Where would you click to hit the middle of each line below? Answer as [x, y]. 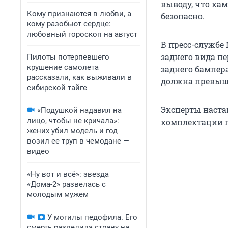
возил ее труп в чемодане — [78, 141]
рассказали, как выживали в [79, 77]
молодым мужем [58, 194]
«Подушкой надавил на [79, 110]
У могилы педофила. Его [92, 217]
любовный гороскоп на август [82, 34]
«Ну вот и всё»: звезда [68, 174]
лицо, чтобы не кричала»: [73, 121]
